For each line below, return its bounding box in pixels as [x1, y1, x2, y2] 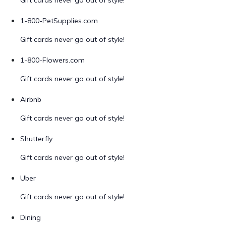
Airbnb [20, 95, 41, 104]
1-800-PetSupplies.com [20, 16, 98, 25]
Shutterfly [20, 134, 52, 143]
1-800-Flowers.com [20, 55, 85, 65]
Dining [20, 213, 41, 222]
